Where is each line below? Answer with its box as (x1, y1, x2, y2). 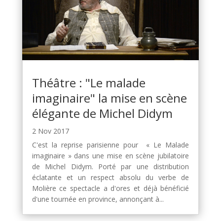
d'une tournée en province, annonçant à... (32, 194, 164, 204)
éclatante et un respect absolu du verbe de (32, 173, 189, 183)
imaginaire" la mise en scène (32, 90, 187, 107)
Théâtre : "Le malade (32, 74, 146, 91)
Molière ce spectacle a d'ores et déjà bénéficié (32, 184, 189, 193)
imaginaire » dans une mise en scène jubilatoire (32, 151, 189, 161)
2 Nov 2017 (32, 126, 69, 136)
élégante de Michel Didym (32, 105, 173, 122)
